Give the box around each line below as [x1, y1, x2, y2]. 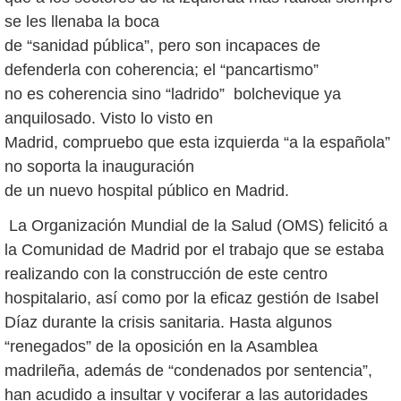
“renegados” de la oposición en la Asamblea [4, 337, 318, 355]
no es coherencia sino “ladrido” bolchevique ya [4, 84, 341, 103]
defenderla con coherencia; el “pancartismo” [4, 60, 319, 79]
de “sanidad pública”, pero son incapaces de [4, 36, 320, 55]
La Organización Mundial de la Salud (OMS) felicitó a [4, 216, 388, 235]
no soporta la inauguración [4, 157, 194, 175]
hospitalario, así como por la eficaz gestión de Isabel [4, 288, 379, 307]
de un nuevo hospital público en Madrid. [4, 181, 289, 200]
